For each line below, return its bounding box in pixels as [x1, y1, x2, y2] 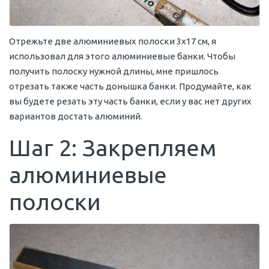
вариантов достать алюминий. [9, 111, 142, 122]
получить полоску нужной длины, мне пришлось [9, 66, 219, 77]
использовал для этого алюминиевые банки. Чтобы [9, 51, 235, 62]
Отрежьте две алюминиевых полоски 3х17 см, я [9, 36, 216, 47]
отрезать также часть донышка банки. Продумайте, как [9, 81, 252, 92]
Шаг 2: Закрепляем [9, 135, 216, 161]
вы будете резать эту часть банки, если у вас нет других [9, 96, 252, 107]
